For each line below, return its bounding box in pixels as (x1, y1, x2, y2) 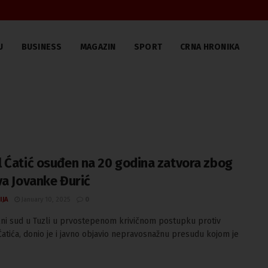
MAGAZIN (80, 42, 116, 52)
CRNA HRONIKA (180, 42, 240, 52)
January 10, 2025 (20, 196, 70, 203)
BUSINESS (21, 42, 62, 52)
